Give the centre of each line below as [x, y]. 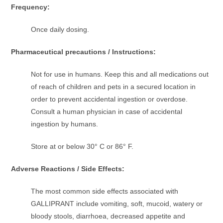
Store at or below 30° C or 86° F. [82, 147]
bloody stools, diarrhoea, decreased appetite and [108, 216]
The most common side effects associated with [105, 191]
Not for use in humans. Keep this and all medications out [120, 74]
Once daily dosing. [60, 30]
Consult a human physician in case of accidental [107, 112]
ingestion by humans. [65, 124]
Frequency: [31, 7]
